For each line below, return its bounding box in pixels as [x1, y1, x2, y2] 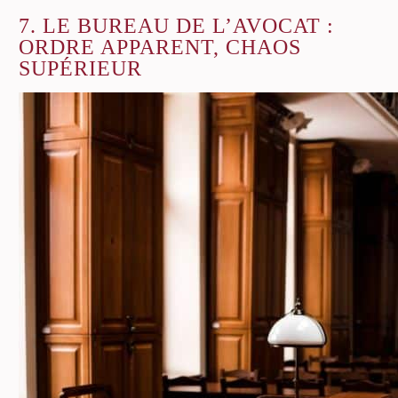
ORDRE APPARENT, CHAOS [19, 35, 301, 59]
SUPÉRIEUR [19, 56, 142, 80]
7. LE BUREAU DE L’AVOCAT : [19, 13, 334, 37]
